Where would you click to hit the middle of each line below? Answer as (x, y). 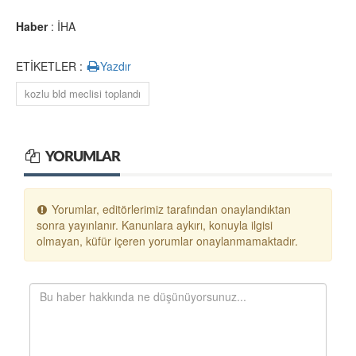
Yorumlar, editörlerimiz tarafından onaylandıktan (169, 209)
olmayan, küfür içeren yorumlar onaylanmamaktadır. (167, 241)
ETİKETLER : (51, 66)
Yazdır (116, 66)
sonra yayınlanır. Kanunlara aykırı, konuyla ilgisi (155, 225)
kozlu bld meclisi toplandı (83, 93)
